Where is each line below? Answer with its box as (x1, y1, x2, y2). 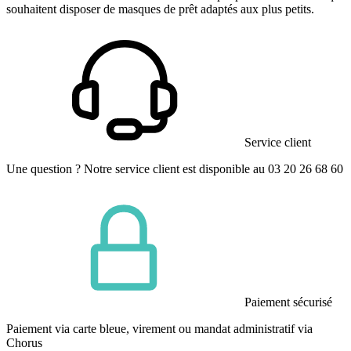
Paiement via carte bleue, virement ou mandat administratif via (6, 322, 313, 336)
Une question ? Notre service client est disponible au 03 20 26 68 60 (6, 162, 343, 176)
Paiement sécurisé (244, 295, 332, 309)
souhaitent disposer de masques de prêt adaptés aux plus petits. (6, 2, 314, 16)
